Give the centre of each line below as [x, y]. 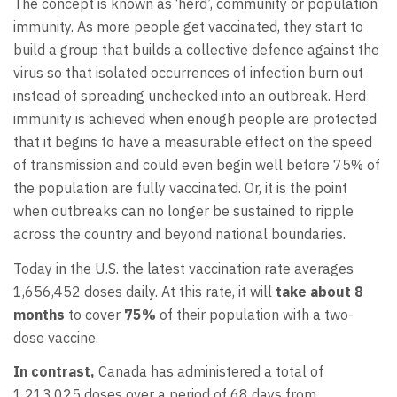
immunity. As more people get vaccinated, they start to [188, 27]
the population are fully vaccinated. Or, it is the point [180, 188]
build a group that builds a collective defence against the [196, 50]
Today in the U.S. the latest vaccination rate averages [183, 268]
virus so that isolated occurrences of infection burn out [188, 73]
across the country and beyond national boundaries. [179, 234]
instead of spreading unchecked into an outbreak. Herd [190, 96]
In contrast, [56, 372]
